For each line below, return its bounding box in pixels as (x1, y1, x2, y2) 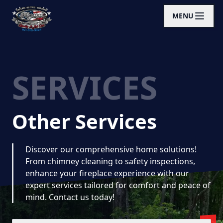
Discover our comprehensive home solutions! (25, 144, 197, 155)
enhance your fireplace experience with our (25, 168, 189, 179)
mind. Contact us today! (25, 192, 114, 203)
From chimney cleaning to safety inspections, (25, 156, 195, 167)
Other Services (12, 108, 157, 135)
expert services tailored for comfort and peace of (25, 180, 211, 191)
